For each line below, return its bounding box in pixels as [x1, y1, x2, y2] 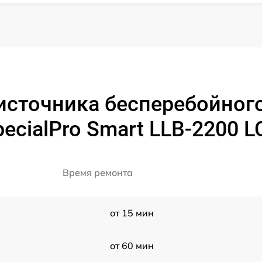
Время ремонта [63, 167, 133, 179]
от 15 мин [109, 207, 154, 219]
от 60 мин [109, 240, 154, 252]
